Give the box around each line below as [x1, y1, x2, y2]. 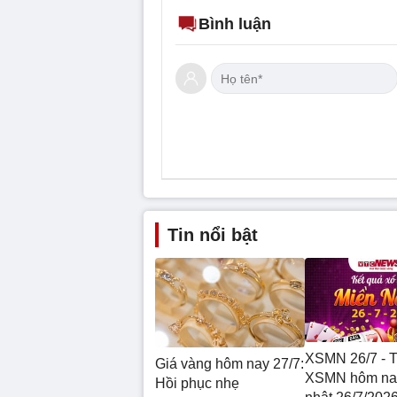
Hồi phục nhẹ [155, 376, 239, 392]
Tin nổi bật [167, 225, 258, 245]
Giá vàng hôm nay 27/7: [155, 356, 304, 372]
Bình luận [198, 15, 271, 34]
